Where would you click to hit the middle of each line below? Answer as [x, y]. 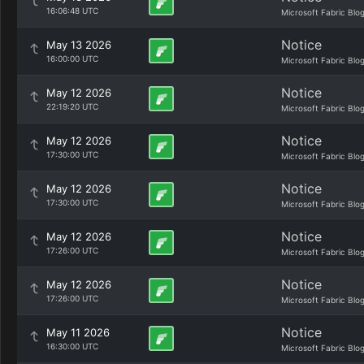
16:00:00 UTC [72, 58]
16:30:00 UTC [72, 346]
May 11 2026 [78, 332]
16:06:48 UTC [72, 11]
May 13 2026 [79, 45]
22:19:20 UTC [72, 106]
